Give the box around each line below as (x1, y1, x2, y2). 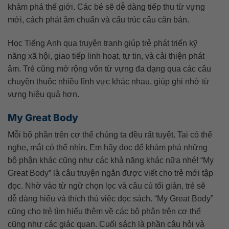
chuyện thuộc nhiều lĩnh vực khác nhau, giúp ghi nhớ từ (8, 77, 210, 86)
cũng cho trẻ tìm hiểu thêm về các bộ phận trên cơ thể (8, 207, 201, 216)
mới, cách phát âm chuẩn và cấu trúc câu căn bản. (8, 15, 189, 25)
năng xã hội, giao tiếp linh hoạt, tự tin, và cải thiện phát (8, 51, 204, 60)
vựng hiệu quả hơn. (8, 89, 79, 99)
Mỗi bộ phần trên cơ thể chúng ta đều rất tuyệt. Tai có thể (8, 130, 212, 140)
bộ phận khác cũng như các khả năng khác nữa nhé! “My (8, 156, 214, 165)
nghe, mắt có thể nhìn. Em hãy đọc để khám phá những (8, 143, 208, 152)
